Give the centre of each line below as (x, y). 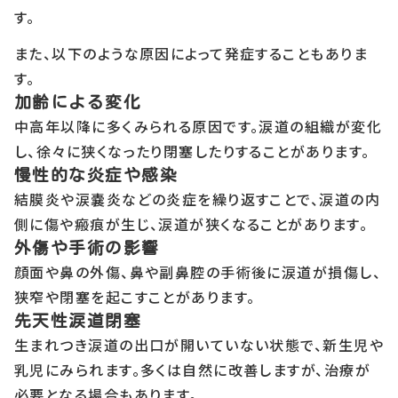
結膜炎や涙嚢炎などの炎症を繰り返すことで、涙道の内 (197, 199)
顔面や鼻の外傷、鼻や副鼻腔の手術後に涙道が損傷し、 (198, 271)
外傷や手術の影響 (87, 247)
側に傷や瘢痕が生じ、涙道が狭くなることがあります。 (191, 223)
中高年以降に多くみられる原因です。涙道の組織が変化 (199, 126)
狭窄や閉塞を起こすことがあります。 (135, 296)
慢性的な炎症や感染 (96, 175)
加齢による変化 (78, 102)
